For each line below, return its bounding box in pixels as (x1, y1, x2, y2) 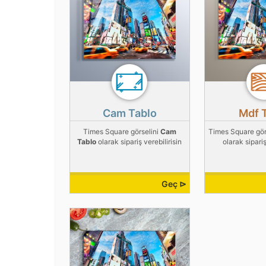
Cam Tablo (102, 107, 157, 120)
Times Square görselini (83, 127, 160, 137)
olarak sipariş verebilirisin (96, 137, 182, 147)
